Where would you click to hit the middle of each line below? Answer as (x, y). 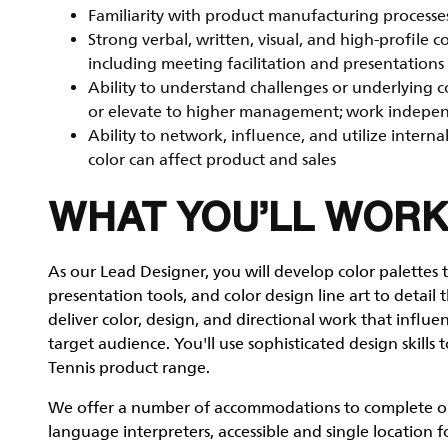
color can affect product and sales (212, 160)
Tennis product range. (129, 368)
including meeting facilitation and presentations (266, 64)
